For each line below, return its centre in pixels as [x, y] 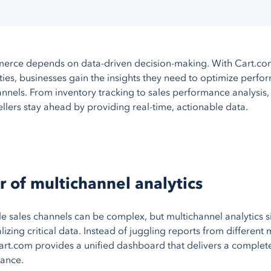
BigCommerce [192, 9]
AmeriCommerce [197, 28]
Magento [181, 47]
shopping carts [213, 66]
